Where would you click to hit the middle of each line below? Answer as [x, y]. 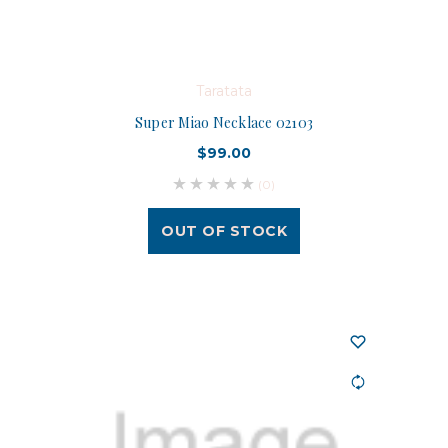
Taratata [224, 90]
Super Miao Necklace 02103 [224, 122]
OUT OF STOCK [224, 230]
